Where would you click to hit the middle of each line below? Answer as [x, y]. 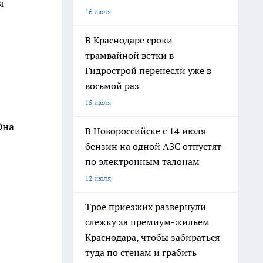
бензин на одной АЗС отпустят [153, 146]
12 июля [98, 178]
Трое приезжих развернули [146, 207]
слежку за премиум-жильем [147, 222]
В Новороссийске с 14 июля [145, 131]
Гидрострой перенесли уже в [148, 70]
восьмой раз [112, 86]
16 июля [98, 11]
